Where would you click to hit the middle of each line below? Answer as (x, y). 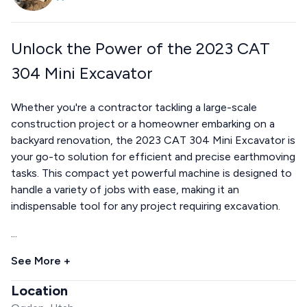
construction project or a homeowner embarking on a (143, 123)
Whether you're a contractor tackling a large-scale (134, 107)
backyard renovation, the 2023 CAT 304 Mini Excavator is (153, 140)
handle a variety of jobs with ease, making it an (125, 189)
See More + (41, 260)
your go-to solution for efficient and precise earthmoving (153, 156)
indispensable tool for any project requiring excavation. (146, 206)
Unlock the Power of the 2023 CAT (140, 48)
